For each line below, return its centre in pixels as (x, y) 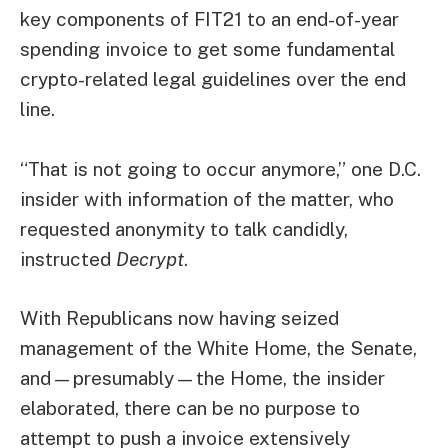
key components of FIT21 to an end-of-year (209, 19)
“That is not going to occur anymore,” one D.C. (220, 168)
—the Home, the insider (279, 378)
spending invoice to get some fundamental (207, 49)
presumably (123, 378)
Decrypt (150, 258)
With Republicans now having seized (179, 318)
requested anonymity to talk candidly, (184, 228)
